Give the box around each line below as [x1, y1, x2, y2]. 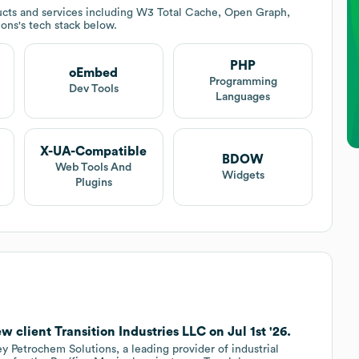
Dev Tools [68, 83, 119, 95]
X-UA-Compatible [40, 145, 147, 159]
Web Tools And [55, 162, 132, 174]
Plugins [75, 177, 112, 189]
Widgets [221, 169, 264, 181]
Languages [216, 91, 271, 103]
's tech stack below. [18, 19, 117, 31]
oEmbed [69, 67, 119, 80]
